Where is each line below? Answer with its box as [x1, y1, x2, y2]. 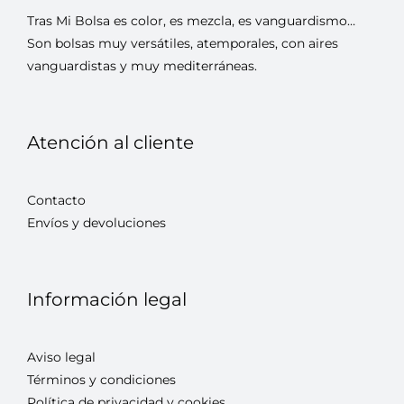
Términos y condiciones [26, 371, 176, 388]
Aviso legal [26, 348, 96, 365]
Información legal [26, 288, 187, 310]
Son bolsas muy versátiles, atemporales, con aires [26, 34, 338, 51]
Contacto [26, 191, 86, 208]
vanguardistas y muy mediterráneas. [26, 57, 257, 74]
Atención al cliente [26, 131, 194, 153]
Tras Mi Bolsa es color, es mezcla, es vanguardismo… [26, 12, 355, 29]
